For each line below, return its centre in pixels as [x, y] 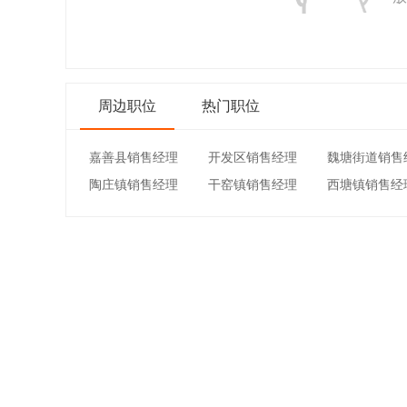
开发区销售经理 [253, 157]
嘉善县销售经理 [134, 157]
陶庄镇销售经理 [134, 184]
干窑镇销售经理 [253, 184]
